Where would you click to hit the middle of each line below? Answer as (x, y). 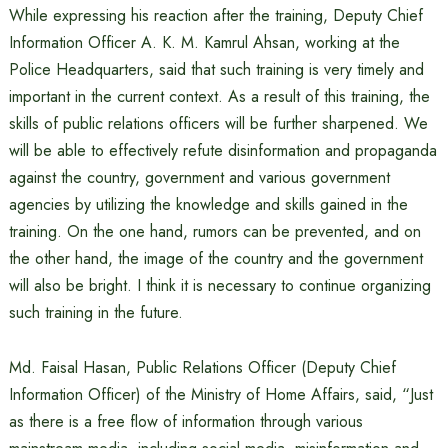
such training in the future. (95, 312)
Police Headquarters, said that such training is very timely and (216, 69)
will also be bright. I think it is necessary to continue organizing (219, 285)
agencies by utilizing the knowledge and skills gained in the (208, 204)
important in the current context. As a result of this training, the (219, 96)
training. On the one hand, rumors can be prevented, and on (214, 231)
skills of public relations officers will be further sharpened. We (218, 123)
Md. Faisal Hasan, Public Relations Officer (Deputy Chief (202, 367)
